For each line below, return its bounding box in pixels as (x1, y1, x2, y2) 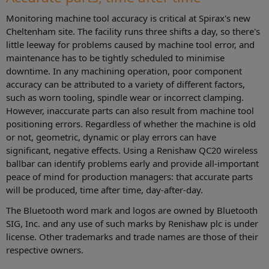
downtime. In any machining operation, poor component (6, 64, 242, 77)
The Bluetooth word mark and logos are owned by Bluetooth (6, 204, 258, 216)
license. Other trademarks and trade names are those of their (6, 230, 258, 243)
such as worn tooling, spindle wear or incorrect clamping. (6, 91, 244, 103)
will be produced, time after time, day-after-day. (6, 183, 203, 196)
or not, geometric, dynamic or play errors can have (6, 130, 216, 143)
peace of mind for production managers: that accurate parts (6, 170, 253, 183)
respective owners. (6, 243, 83, 256)
